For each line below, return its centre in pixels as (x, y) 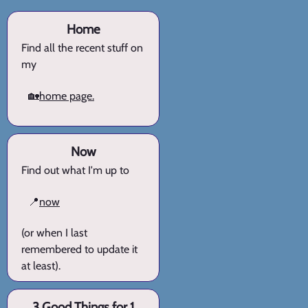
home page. (67, 96)
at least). (41, 265)
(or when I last (54, 232)
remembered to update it (79, 249)
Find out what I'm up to (75, 170)
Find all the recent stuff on (82, 47)
